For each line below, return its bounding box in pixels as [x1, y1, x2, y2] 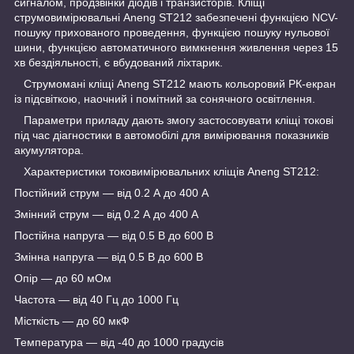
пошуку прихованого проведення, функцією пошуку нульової [14, 25, 330, 39]
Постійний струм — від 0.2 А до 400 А [14, 186, 209, 199]
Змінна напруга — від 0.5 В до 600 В [14, 250, 203, 263]
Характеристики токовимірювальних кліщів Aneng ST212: [14, 164, 319, 178]
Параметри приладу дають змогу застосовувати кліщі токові [14, 113, 333, 126]
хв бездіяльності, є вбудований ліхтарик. [14, 55, 223, 69]
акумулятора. [14, 143, 84, 156]
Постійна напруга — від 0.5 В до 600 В [14, 228, 213, 242]
